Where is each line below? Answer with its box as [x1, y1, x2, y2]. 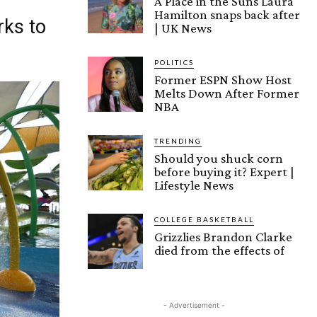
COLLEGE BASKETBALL [154, 214, 254, 224]
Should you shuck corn [154, 150, 283, 166]
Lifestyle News [154, 177, 234, 192]
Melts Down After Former [154, 85, 299, 100]
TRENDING [154, 136, 202, 145]
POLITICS [154, 57, 194, 67]
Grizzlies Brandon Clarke [154, 229, 292, 244]
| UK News [154, 20, 212, 35]
